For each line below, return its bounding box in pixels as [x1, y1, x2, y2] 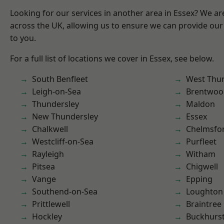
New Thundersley [32, 111, 98, 122]
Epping [186, 173, 212, 184]
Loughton [186, 186, 223, 197]
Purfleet [186, 136, 216, 147]
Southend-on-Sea [32, 186, 97, 197]
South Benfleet [32, 73, 88, 84]
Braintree [186, 198, 221, 209]
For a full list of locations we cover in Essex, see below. [10, 53, 214, 64]
